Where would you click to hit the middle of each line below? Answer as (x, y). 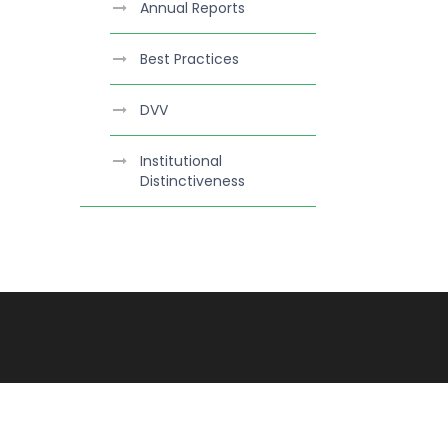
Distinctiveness (192, 181)
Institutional (181, 161)
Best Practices (189, 59)
